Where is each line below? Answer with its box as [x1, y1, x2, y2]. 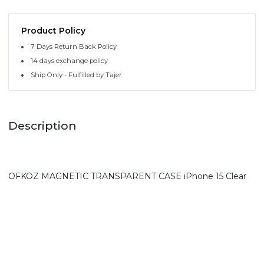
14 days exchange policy [31, 56, 108, 65]
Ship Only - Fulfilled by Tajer [31, 70, 123, 79]
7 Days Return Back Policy [31, 42, 117, 51]
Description [8, 118, 77, 133]
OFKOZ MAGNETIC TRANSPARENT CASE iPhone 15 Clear [8, 171, 246, 182]
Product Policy [21, 25, 85, 36]
